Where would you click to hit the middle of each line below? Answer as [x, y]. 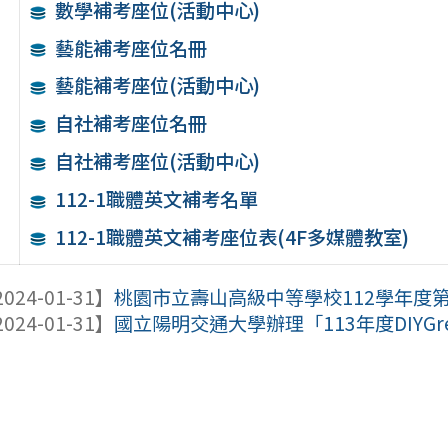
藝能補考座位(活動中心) [158, 85]
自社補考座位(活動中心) [158, 160]
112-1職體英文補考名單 [157, 198]
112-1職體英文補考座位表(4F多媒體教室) [232, 236]
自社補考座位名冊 [131, 123]
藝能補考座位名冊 [131, 47]
